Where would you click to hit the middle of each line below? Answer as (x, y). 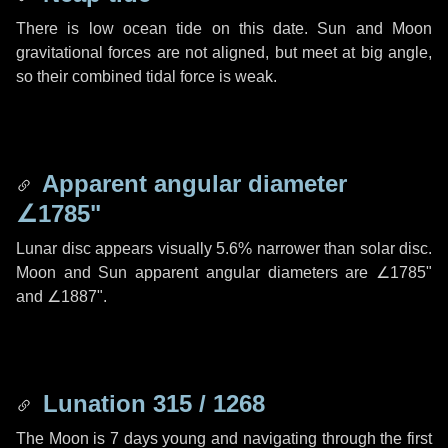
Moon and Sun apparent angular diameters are (196, 272)
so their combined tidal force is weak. (146, 76)
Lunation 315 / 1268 (150, 403)
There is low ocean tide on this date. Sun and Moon (224, 28)
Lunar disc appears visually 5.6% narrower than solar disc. (224, 248)
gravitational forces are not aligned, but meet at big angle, (224, 52)
